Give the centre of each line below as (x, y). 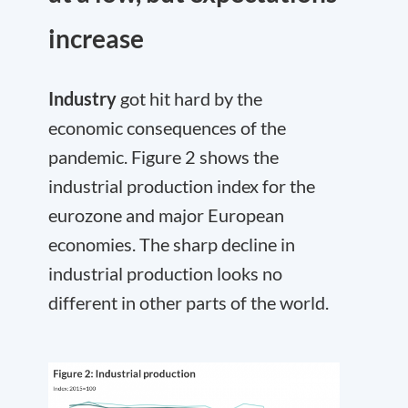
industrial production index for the (182, 185)
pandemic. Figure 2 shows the (163, 156)
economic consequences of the (167, 127)
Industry (82, 98)
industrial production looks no (165, 273)
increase (96, 38)
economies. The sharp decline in (172, 244)
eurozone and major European (166, 214)
